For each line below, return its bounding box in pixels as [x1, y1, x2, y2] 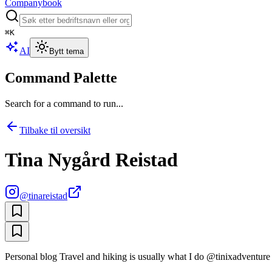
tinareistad [29, 190, 67, 201]
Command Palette [5, 69, 117, 86]
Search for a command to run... [5, 98, 123, 109]
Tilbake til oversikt [19, 124, 90, 135]
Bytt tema [49, 47, 84, 56]
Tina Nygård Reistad [5, 149, 178, 171]
